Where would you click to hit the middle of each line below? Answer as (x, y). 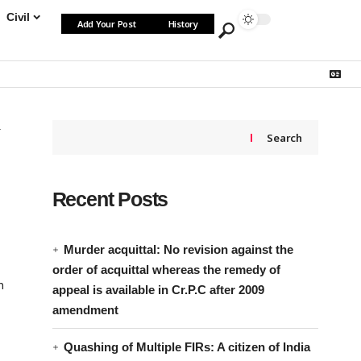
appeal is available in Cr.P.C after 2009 (158, 290)
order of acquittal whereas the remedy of (166, 270)
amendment (85, 310)
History (183, 23)
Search (284, 137)
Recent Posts (110, 199)
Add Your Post (106, 23)
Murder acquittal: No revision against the (178, 250)
